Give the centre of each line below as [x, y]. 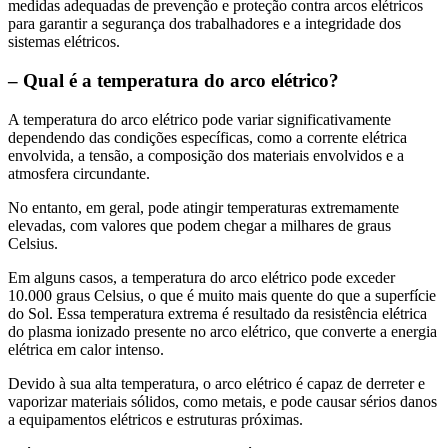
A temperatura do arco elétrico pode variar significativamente [199, 119]
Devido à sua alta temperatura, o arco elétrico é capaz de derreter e [216, 383]
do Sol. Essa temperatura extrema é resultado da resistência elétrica [217, 313]
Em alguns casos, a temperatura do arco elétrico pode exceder [201, 277]
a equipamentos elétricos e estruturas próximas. [155, 419]
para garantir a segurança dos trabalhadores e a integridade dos [204, 24]
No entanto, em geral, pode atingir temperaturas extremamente [203, 207]
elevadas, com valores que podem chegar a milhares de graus [199, 225]
